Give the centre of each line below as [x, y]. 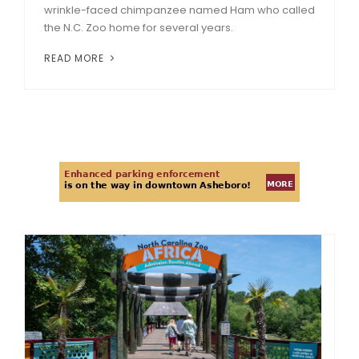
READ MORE [76, 58]
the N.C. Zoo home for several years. [139, 27]
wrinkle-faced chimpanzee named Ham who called [179, 10]
